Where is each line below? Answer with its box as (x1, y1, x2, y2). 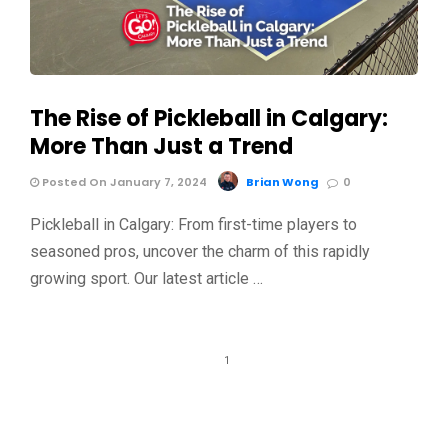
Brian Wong (246, 174, 319, 191)
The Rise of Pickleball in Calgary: (30, 103, 388, 135)
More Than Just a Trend (30, 131, 293, 163)
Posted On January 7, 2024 (39, 174, 207, 191)
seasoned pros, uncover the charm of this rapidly (30, 242, 370, 262)
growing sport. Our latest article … (30, 269, 263, 289)
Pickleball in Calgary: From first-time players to (30, 215, 357, 235)
